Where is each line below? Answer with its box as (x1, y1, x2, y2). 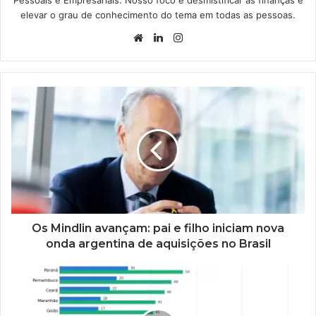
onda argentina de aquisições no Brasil (45, 237, 271, 251)
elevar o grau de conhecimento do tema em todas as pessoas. (20, 9, 296, 21)
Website (146, 30, 186, 44)
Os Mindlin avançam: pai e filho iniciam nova (32, 221, 284, 236)
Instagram (186, 30, 235, 44)
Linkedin (166, 30, 208, 44)
